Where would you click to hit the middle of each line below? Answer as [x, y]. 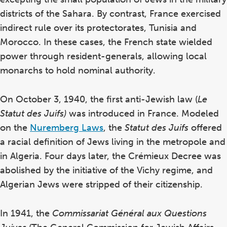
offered [205, 128]
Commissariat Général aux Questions [129, 213]
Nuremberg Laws [67, 128]
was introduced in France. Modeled [143, 114]
